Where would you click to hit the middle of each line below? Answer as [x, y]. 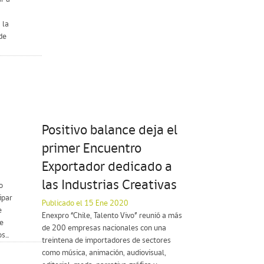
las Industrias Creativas [109, 185]
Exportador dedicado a [107, 167]
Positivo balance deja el [110, 131]
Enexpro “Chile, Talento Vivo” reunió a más [112, 216]
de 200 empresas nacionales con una [104, 228]
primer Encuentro [92, 149]
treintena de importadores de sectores [106, 240]
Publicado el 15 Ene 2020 [85, 203]
